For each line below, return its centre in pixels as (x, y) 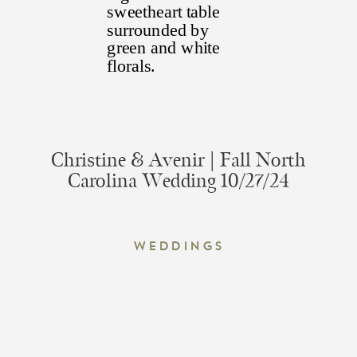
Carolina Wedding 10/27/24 (178, 181)
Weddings (178, 245)
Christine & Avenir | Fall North (178, 160)
